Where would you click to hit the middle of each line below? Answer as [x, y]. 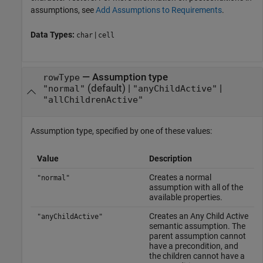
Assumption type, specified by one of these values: [121, 131]
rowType [61, 78]
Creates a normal [180, 177]
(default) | [109, 89]
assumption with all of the [196, 187]
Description [170, 158]
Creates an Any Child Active [198, 216]
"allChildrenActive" [93, 100]
